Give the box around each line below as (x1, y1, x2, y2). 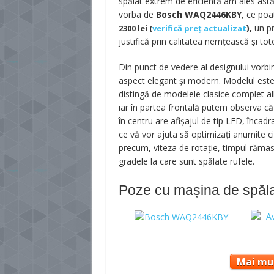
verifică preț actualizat (152, 23, 246, 34)
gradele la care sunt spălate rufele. (118, 155, 254, 167)
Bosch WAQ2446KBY (155, 9, 242, 20)
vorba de (118, 9, 156, 20)
